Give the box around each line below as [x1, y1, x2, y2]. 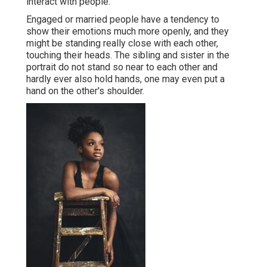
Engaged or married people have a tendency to [26, 14, 219, 26]
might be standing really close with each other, [26, 38, 218, 49]
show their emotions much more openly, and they [26, 26, 229, 38]
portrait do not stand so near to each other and [26, 61, 218, 73]
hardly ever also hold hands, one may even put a [26, 73, 225, 85]
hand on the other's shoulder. [26, 85, 144, 97]
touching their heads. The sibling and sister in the [26, 49, 229, 61]
